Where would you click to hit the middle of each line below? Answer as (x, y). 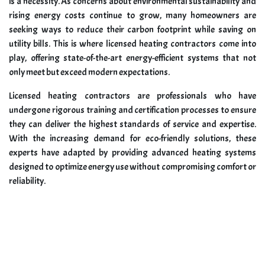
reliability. (27, 181)
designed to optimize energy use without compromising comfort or (132, 167)
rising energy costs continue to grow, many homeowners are (132, 16)
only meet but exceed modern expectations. (89, 72)
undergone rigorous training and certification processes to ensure (132, 110)
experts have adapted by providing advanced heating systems (132, 153)
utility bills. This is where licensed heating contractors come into (132, 44)
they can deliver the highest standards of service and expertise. (132, 125)
